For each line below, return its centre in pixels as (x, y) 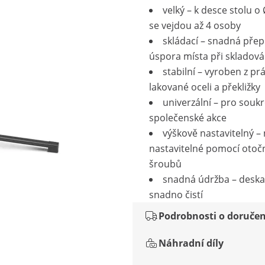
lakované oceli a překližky (205, 87)
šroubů (165, 164)
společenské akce (188, 118)
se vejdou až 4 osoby (195, 25)
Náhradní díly (191, 243)
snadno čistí (176, 195)
